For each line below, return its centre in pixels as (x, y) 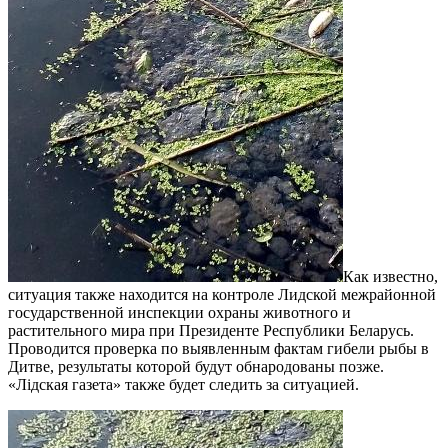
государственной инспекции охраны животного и (179, 312)
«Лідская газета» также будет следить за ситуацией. (183, 384)
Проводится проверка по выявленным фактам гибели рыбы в (218, 348)
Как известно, (390, 276)
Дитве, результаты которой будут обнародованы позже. (196, 366)
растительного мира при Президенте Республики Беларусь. (211, 330)
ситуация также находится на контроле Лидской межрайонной (222, 294)
